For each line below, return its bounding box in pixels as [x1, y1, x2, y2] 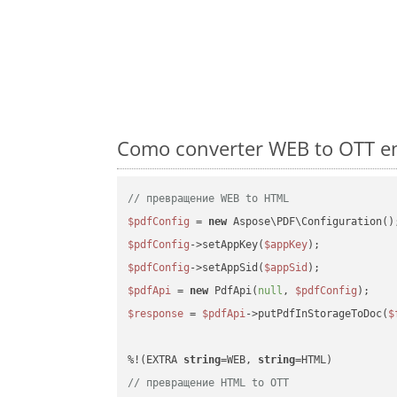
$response [128, 307, 184, 321]
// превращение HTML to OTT [128, 377, 290, 390]
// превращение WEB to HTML [128, 192, 290, 206]
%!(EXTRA [128, 354, 184, 367]
